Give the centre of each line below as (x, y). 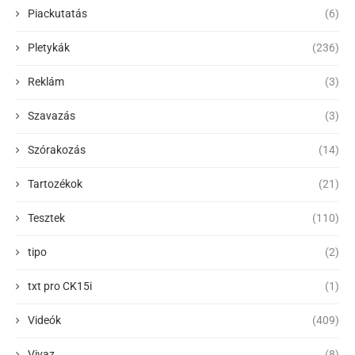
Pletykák (49, 48)
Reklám (46, 82)
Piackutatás (57, 14)
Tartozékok (55, 184)
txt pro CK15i (60, 286)
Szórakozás (57, 150)
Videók (44, 321)
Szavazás (52, 116)
